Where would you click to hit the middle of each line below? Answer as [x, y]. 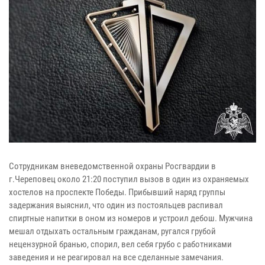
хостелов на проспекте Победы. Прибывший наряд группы [117, 193]
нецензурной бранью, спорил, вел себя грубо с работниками [120, 245]
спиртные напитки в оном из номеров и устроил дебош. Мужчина [131, 219]
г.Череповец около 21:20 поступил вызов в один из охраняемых [129, 180]
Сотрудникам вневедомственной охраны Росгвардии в [112, 167]
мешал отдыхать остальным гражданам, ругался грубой [112, 232]
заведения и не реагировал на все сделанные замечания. [117, 258]
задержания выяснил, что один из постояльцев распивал [116, 206]
